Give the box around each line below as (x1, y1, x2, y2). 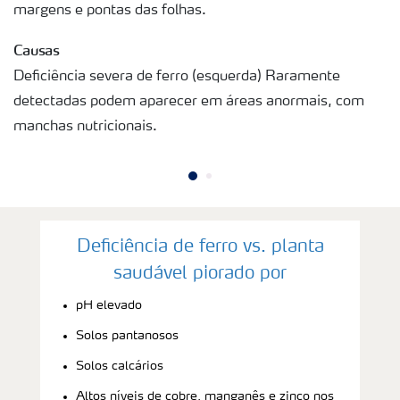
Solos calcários (76, 359, 163, 372)
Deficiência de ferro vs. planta (76, 237, 324, 256)
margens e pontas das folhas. (13, 3, 206, 18)
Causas (13, 40, 59, 59)
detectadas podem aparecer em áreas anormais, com (13, 94, 364, 109)
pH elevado (76, 298, 142, 312)
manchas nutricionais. (13, 119, 157, 134)
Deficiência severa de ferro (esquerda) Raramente (13, 69, 340, 84)
